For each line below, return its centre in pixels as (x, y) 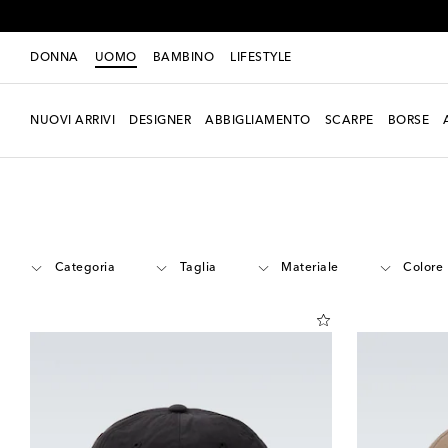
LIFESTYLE (261, 57)
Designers (106, 152)
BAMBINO (183, 57)
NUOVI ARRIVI (72, 120)
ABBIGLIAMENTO (258, 120)
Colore (423, 268)
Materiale (310, 268)
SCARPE (349, 120)
